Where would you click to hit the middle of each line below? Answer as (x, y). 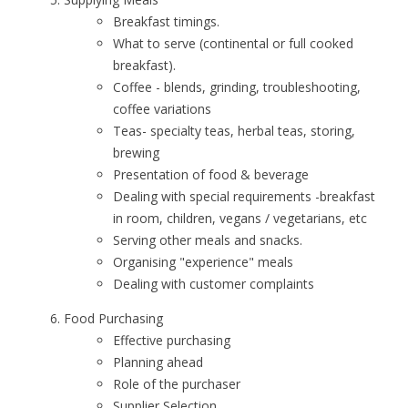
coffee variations (162, 109)
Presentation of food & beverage (211, 174)
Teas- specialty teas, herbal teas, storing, (234, 131)
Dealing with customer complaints (214, 284)
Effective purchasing (172, 340)
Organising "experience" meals (203, 262)
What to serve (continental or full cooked (233, 43)
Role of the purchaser (177, 384)
